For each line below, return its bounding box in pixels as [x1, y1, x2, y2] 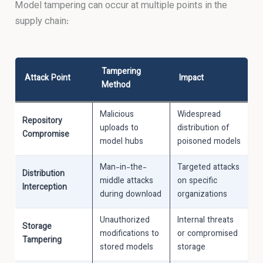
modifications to [100, 227, 160, 241]
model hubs [100, 135, 144, 149]
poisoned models [177, 135, 241, 149]
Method [102, 79, 131, 92]
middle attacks [100, 174, 154, 188]
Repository [22, 114, 63, 128]
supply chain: [15, 14, 69, 29]
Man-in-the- [100, 161, 147, 174]
